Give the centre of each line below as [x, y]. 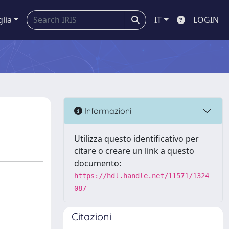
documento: [98, 163]
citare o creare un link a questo [134, 151]
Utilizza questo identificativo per [136, 139]
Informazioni [107, 111]
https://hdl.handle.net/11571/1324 [142, 176]
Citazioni [91, 216]
